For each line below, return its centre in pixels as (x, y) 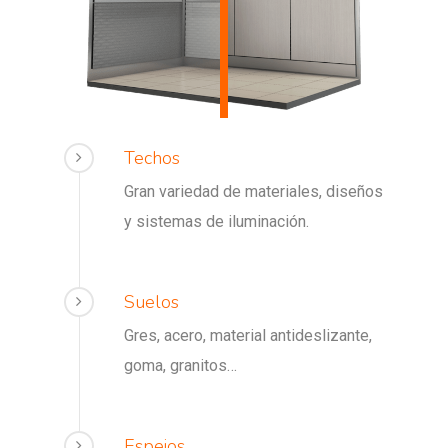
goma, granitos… (180, 366)
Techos (152, 158)
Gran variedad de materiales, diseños (253, 192)
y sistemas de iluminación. (216, 222)
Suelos (151, 302)
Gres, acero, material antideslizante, (248, 336)
